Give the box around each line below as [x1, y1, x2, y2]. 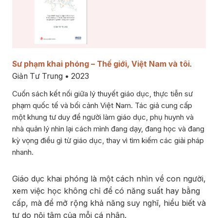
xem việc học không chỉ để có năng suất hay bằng [12, 186, 200, 196]
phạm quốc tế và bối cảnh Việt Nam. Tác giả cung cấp [12, 101, 192, 110]
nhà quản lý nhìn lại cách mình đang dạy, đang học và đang [12, 124, 204, 134]
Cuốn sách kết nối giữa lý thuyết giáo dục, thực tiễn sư [12, 89, 193, 99]
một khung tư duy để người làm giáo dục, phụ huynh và [12, 112, 194, 122]
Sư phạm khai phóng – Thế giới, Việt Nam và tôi [12, 59, 190, 69]
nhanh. [12, 147, 34, 157]
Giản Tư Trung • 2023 [12, 72, 89, 81]
